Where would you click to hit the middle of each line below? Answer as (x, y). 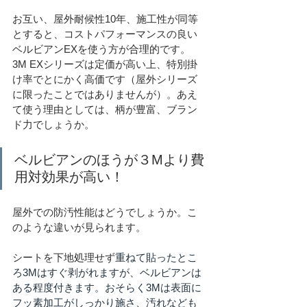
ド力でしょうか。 (53, 124)
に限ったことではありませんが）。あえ (105, 94)
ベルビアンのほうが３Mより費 (109, 160)
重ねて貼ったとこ (156, 257)
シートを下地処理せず (64, 257)
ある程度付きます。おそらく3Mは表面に (107, 287)
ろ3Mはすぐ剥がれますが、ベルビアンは (107, 272)
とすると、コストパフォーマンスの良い (105, 34)
